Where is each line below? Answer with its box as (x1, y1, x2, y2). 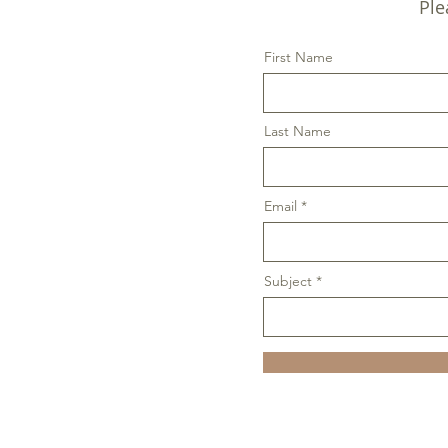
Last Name (264, 122, 331, 140)
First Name (264, 48, 333, 66)
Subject (264, 272, 312, 290)
